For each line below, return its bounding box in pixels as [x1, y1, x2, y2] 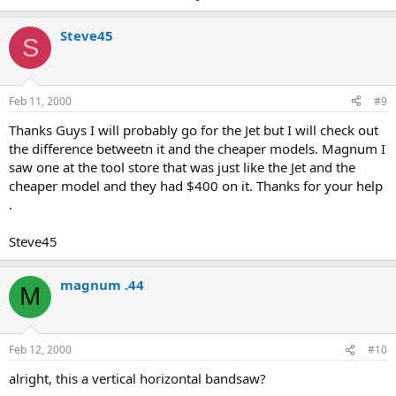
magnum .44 [60, 275, 144, 293]
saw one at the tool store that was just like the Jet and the [9, 157, 355, 176]
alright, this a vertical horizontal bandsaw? [9, 369, 266, 387]
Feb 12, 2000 [9, 342, 72, 357]
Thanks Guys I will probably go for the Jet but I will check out [9, 120, 378, 139]
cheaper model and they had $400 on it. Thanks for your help [9, 176, 383, 194]
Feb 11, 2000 [9, 93, 72, 109]
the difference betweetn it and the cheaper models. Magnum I [9, 139, 385, 157]
